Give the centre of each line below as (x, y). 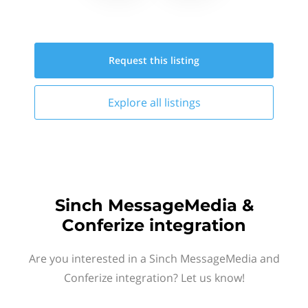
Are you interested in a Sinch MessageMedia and (154, 258)
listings (182, 102)
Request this (140, 60)
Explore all (136, 102)
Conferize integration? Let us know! (154, 278)
